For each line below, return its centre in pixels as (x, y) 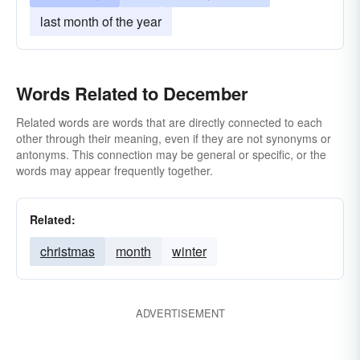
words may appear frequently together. (115, 170)
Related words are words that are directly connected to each (169, 122)
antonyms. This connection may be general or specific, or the (171, 154)
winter (189, 251)
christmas (67, 251)
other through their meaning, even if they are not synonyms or (174, 138)
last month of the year (101, 21)
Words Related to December (132, 93)
